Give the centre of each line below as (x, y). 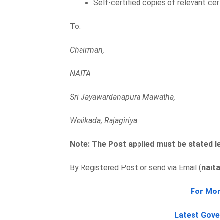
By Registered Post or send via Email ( (136, 167)
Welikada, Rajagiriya (103, 120)
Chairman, (88, 50)
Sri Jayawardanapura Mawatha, (123, 97)
